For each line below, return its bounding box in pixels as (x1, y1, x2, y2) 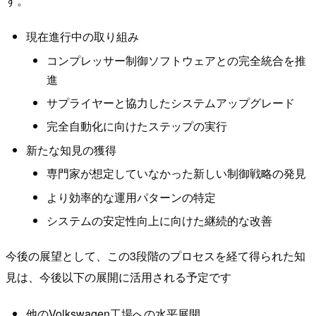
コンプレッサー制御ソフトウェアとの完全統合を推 (46, 51, 306, 68)
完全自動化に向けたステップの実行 (46, 118, 227, 135)
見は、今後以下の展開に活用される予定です (6, 269, 231, 286)
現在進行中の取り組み (25, 28, 139, 45)
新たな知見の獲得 (25, 141, 116, 158)
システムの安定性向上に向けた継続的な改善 (46, 212, 272, 229)
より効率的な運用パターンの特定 (46, 188, 216, 205)
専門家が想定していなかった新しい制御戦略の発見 (46, 165, 306, 182)
